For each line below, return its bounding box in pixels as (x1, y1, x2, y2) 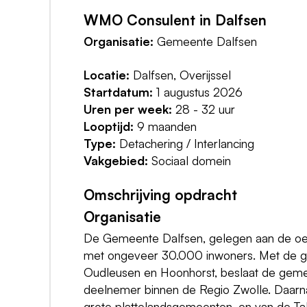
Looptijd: (84, 119, 134, 134)
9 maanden (134, 119, 197, 134)
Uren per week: (84, 101, 172, 117)
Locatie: (84, 67, 130, 83)
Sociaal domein (148, 153, 231, 169)
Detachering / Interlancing (116, 136, 254, 151)
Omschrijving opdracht (84, 186, 237, 204)
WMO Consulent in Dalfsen (84, 11, 267, 29)
